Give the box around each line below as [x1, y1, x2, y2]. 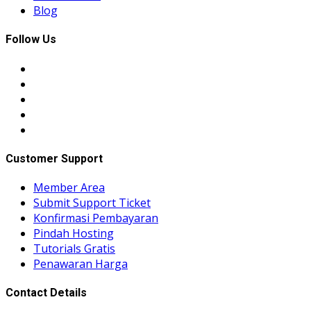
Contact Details [6, 286, 87, 300]
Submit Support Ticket [33, 195, 151, 211]
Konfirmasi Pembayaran [33, 210, 158, 226]
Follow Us [6, 33, 56, 47]
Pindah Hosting [33, 226, 114, 242]
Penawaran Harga [33, 256, 128, 272]
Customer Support [6, 151, 103, 165]
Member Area [33, 180, 105, 196]
